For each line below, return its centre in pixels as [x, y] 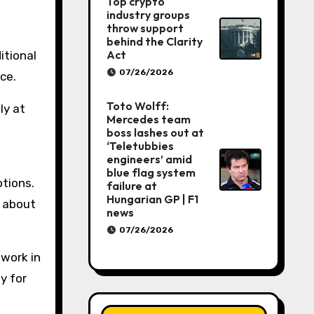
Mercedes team [148, 119]
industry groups [148, 15]
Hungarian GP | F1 [152, 199]
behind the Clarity [154, 41]
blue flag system [151, 172]
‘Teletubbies [140, 146]
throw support [145, 28]
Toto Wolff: [137, 106]
